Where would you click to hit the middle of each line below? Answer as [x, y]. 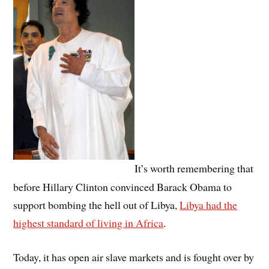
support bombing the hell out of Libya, [97, 204]
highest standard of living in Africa [89, 222]
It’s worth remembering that [194, 168]
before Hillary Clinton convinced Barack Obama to [123, 186]
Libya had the [209, 204]
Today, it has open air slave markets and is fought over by [134, 257]
